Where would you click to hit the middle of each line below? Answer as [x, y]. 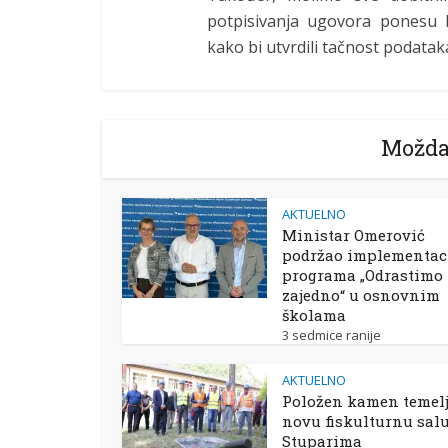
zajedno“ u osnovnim [361, 295]
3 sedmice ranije [331, 335]
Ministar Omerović [353, 235]
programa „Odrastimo [362, 275]
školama [314, 315]
